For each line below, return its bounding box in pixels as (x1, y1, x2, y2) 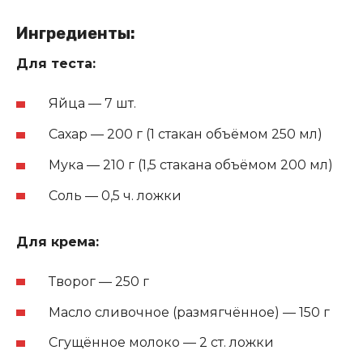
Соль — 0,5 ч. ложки (49, 187, 181, 203)
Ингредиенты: (16, 23, 135, 44)
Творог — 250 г (49, 273, 149, 289)
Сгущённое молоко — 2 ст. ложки (49, 335, 274, 351)
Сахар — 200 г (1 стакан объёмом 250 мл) (49, 126, 322, 143)
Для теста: (16, 56, 96, 72)
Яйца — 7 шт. (49, 96, 136, 112)
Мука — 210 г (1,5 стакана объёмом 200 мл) (49, 157, 333, 173)
